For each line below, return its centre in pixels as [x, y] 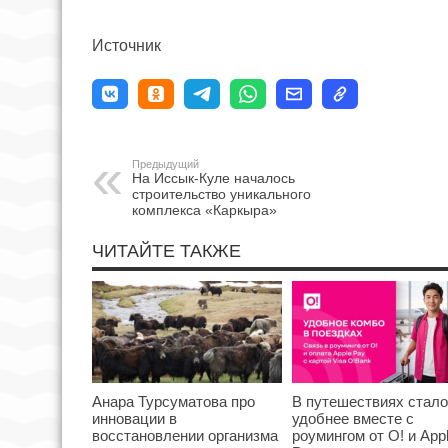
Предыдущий [165, 164]
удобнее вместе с [353, 418]
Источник [126, 46]
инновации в [134, 418]
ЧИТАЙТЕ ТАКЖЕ [166, 251]
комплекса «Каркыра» [204, 210]
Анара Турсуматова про [173, 401]
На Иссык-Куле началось [213, 178]
